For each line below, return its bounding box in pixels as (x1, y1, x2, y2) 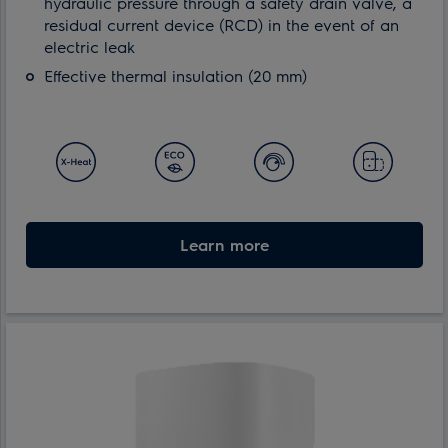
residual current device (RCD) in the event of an (44, 13, 399, 35)
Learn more (180, 233, 269, 255)
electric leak (44, 35, 135, 57)
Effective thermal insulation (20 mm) (44, 64, 307, 86)
